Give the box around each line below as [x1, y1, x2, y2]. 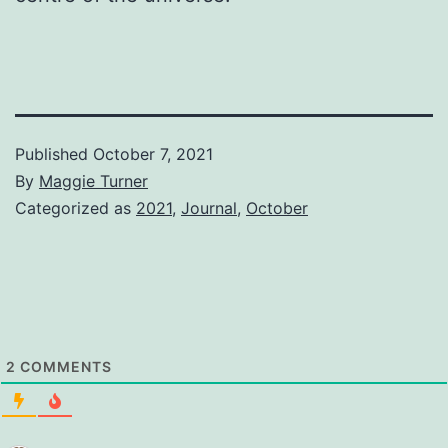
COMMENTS [16, 357, 112, 375]
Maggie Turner [39, 170, 148, 191]
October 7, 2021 [93, 143, 213, 164]
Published [15, 143, 93, 164]
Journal [181, 197, 237, 218]
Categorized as [15, 197, 136, 218]
